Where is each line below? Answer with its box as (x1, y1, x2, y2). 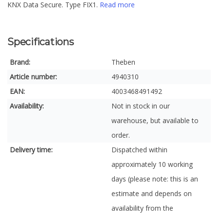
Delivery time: (10, 145, 53, 154)
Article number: (10, 72, 57, 81)
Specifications (7, 36, 74, 48)
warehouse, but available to (111, 116, 199, 125)
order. (111, 130, 130, 140)
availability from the (111, 203, 173, 213)
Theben (111, 57, 135, 67)
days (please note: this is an (111, 174, 198, 183)
